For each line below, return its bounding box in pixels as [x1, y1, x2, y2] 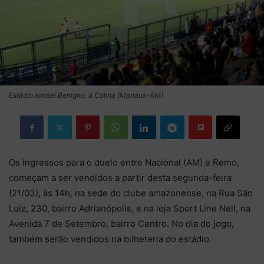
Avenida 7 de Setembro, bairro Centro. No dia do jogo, [9, 218, 234, 229]
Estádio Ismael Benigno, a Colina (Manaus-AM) [9, 91, 163, 100]
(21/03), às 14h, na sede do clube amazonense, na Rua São [9, 187, 253, 199]
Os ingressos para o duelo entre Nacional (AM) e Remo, [9, 157, 239, 168]
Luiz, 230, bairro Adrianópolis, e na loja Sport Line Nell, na [9, 203, 250, 214]
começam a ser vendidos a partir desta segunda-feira [9, 172, 232, 183]
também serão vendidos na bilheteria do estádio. [9, 233, 212, 245]
